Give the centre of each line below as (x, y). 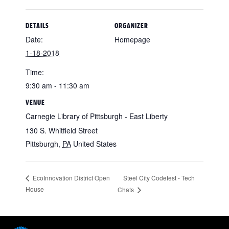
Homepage (132, 39)
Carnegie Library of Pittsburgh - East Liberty (97, 116)
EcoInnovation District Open (71, 178)
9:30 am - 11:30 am (58, 85)
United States (95, 144)
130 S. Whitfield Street (62, 130)
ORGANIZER (131, 26)
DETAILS (37, 26)
